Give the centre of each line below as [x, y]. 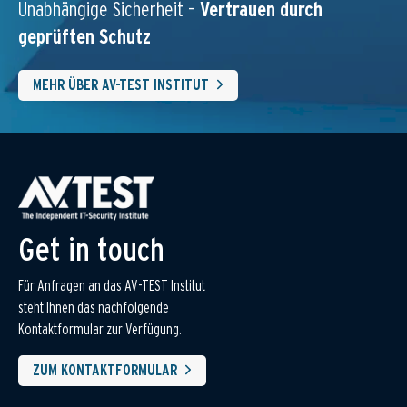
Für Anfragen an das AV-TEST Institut [112, 285]
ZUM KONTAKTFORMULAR [105, 370]
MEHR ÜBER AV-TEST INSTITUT [121, 84]
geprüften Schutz [84, 36]
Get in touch [91, 248]
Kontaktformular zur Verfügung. [100, 329]
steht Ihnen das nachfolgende [94, 307]
